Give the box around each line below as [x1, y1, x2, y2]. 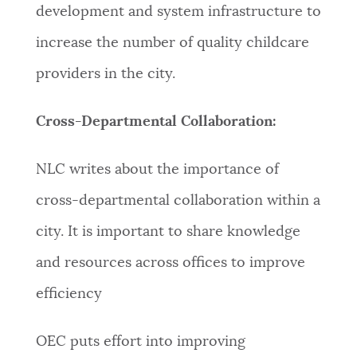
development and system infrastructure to [35, 5, 321, 20]
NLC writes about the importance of [35, 163, 279, 178]
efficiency [35, 287, 102, 302]
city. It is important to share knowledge [35, 225, 300, 240]
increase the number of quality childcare [35, 36, 309, 51]
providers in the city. [35, 67, 175, 82]
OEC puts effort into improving [35, 335, 245, 350]
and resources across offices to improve [35, 256, 305, 271]
